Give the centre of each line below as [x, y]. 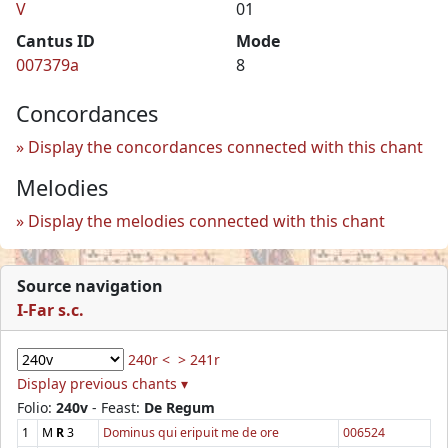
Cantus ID [55, 40]
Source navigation [90, 285]
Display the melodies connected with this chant [206, 220]
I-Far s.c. [50, 309]
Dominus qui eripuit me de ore [191, 432]
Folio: [36, 407]
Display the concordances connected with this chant [225, 146]
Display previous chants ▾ [102, 383]
